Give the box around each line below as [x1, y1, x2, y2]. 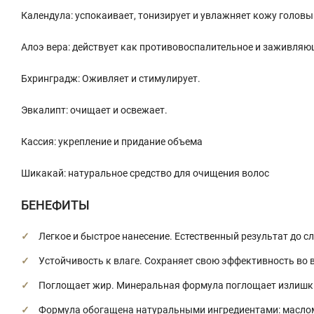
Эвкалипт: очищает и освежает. [21, 104, 168, 116]
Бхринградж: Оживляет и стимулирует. [21, 72, 200, 84]
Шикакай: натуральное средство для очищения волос [21, 167, 269, 179]
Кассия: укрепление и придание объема [21, 135, 203, 147]
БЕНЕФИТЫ [21, 197, 90, 212]
